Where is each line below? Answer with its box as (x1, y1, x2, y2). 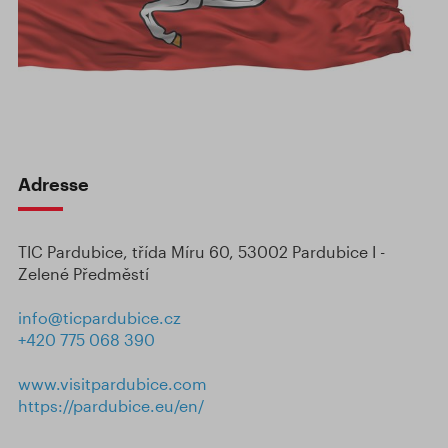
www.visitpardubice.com (18, 374, 207, 394)
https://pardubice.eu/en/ (18, 396, 204, 416)
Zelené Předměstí (18, 264, 149, 284)
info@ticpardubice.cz (18, 308, 181, 328)
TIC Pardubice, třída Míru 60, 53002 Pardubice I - (18, 242, 385, 262)
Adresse (18, 173, 89, 196)
